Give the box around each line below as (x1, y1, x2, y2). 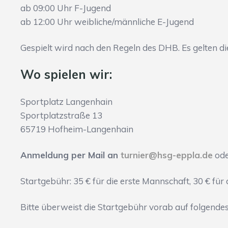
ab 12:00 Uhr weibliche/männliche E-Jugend (20, 16, 194, 27)
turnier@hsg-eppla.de (121, 150, 213, 161)
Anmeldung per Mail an (20, 150, 121, 161)
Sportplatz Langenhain (20, 96, 112, 107)
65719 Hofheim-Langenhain (20, 124, 133, 135)
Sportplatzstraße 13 (20, 110, 102, 121)
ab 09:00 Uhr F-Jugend (20, 3, 111, 14)
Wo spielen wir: (20, 67, 112, 82)
